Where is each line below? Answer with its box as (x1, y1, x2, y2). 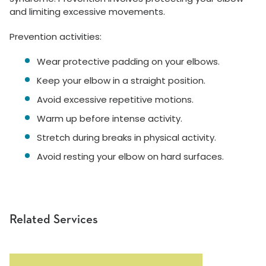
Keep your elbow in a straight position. (37, 74, 205, 87)
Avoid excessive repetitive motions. (37, 93, 194, 106)
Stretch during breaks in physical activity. (37, 131, 216, 144)
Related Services (9, 214, 98, 226)
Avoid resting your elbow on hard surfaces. (37, 150, 224, 163)
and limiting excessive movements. (9, 5, 165, 18)
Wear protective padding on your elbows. (37, 55, 220, 68)
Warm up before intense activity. (37, 112, 182, 125)
